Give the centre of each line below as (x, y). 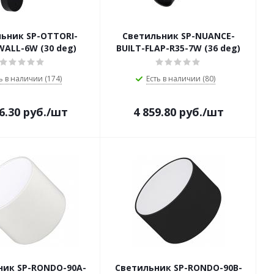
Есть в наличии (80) (181, 79)
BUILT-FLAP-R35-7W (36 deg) (178, 48)
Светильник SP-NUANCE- (178, 36)
